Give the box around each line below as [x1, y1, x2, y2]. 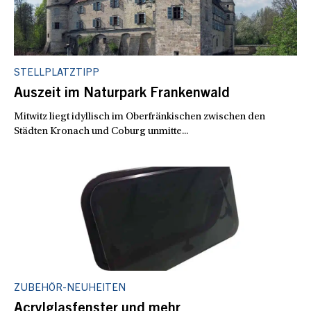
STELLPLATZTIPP [14, 68, 99, 79]
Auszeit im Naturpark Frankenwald [14, 87, 230, 102]
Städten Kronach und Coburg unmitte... [14, 126, 188, 137]
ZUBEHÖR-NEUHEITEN [14, 283, 126, 294]
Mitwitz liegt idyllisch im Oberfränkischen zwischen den [14, 112, 265, 123]
